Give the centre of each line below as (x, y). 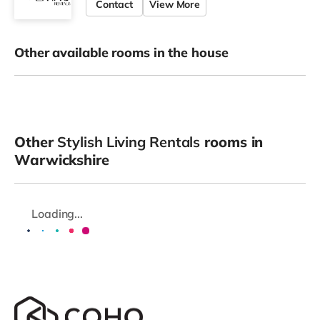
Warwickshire (62, 159)
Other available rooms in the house (121, 52)
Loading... (57, 213)
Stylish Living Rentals (129, 141)
